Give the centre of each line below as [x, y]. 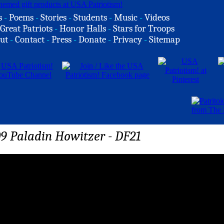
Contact [30, 39]
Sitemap [164, 39]
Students [90, 17]
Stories [53, 17]
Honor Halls [83, 28]
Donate [92, 39]
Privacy [127, 39]
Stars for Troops [144, 28]
